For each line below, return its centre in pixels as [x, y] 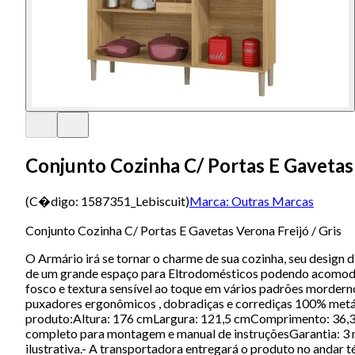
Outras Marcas [273, 200]
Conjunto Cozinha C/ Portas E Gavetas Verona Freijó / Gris [183, 230]
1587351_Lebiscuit [133, 200]
